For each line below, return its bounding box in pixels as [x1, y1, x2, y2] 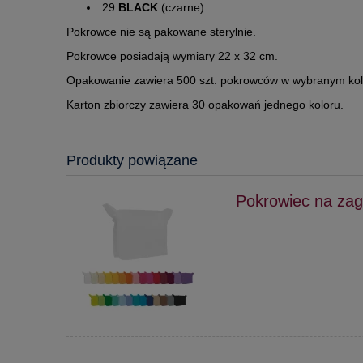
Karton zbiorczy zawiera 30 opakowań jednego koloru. [66, 97, 344, 111]
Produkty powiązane [66, 152, 198, 169]
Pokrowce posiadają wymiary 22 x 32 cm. [66, 49, 278, 62]
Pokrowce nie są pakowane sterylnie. [66, 24, 256, 38]
